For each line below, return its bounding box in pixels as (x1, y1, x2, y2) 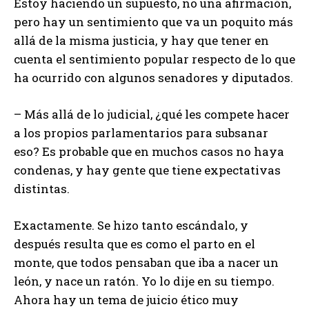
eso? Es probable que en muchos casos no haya (14, 143, 284, 160)
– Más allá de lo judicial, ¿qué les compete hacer (14, 106, 290, 123)
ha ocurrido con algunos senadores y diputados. (14, 70, 293, 86)
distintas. (14, 181, 70, 197)
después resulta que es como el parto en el (14, 236, 255, 252)
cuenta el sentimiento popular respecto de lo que (14, 51, 295, 68)
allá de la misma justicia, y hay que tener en (14, 32, 269, 49)
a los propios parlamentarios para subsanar (14, 125, 268, 141)
